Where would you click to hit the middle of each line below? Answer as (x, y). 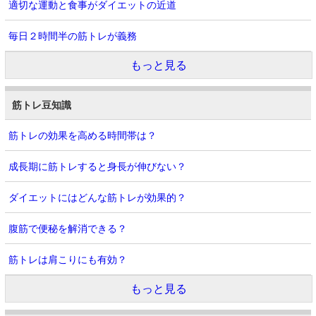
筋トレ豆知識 (42, 105)
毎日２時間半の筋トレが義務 (73, 36)
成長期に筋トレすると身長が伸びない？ (97, 166)
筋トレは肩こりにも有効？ (68, 260)
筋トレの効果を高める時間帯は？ (83, 135)
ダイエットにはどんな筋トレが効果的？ (97, 197)
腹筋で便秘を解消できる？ (68, 229)
